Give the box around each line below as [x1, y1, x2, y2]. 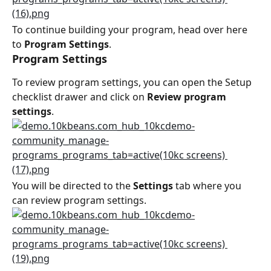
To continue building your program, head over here [12, 22, 250, 36]
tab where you [173, 178, 244, 192]
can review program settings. [12, 193, 146, 207]
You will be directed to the [12, 178, 133, 192]
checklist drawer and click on [12, 90, 147, 103]
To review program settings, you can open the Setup [12, 75, 254, 89]
